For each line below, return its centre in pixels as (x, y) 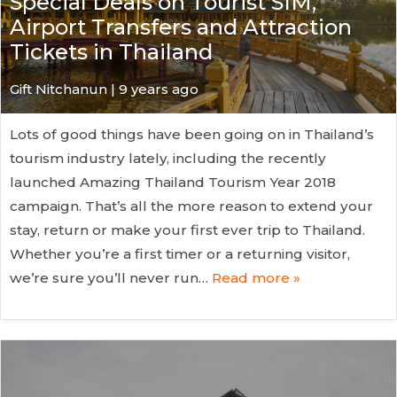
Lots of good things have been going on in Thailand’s (192, 134)
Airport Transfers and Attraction (181, 27)
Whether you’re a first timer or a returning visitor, (180, 253)
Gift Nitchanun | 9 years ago (104, 89)
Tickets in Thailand (111, 51)
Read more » (256, 277)
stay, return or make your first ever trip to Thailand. (187, 230)
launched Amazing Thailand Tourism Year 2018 (173, 182)
